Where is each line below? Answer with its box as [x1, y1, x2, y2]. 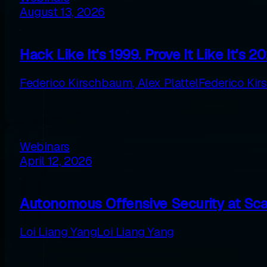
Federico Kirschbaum [20, 74, 133, 91]
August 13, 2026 [20, 4, 105, 20]
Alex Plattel [137, 74, 198, 91]
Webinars [20, 139, 70, 155]
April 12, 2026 [20, 153, 92, 169]
